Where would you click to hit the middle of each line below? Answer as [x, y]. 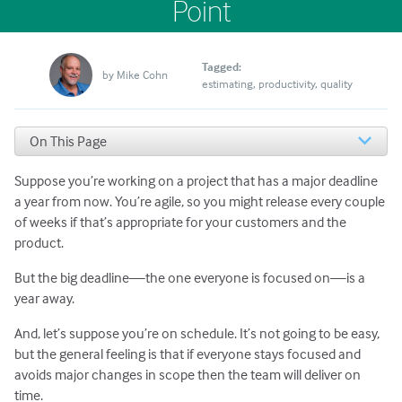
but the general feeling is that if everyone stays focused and [188, 354]
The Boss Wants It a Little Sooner [155, 180]
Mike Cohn [142, 75]
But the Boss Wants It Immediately [159, 161]
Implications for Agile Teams [143, 258]
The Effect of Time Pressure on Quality [171, 239]
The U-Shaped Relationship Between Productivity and [213, 200]
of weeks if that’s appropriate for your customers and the [181, 221]
